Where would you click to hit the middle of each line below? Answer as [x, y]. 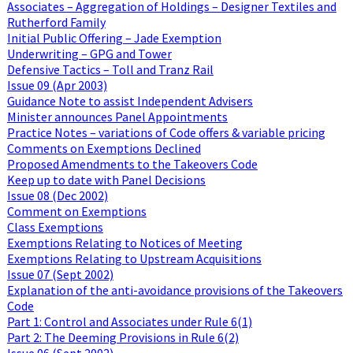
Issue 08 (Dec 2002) [57, 195]
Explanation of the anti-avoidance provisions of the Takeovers [175, 290]
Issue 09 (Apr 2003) [57, 85]
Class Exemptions [55, 227]
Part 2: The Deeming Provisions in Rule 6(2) [123, 337]
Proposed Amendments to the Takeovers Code [132, 163]
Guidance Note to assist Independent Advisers [130, 100]
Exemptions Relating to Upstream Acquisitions [134, 258]
